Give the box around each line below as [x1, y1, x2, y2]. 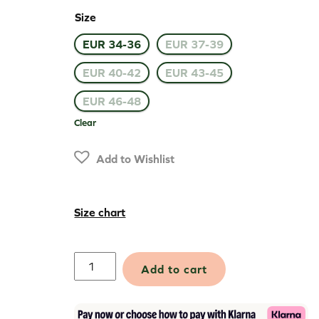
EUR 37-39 [165, 38, 224, 51]
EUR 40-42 [83, 66, 142, 80]
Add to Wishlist [96, 152, 175, 166]
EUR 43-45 [165, 66, 224, 80]
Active [73, 271, 107, 284]
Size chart [74, 206, 126, 219]
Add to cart [140, 263, 207, 276]
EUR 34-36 [83, 38, 142, 51]
